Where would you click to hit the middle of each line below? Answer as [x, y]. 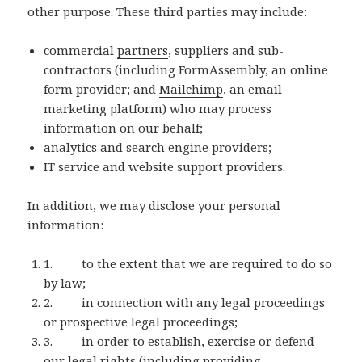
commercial [81, 51]
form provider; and [102, 89]
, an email [253, 89]
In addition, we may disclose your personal [154, 206]
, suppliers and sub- [226, 51]
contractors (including [112, 70]
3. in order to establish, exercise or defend [179, 341]
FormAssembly [222, 70]
